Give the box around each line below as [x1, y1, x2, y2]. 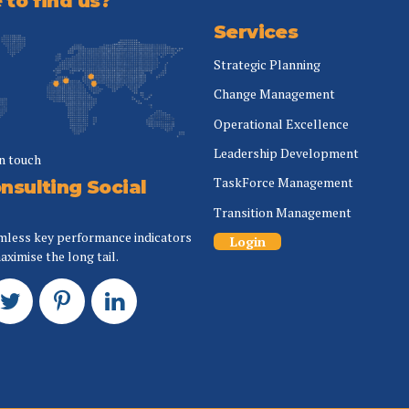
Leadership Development [214, 144, 359, 163]
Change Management [214, 85, 335, 103]
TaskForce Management [214, 173, 353, 192]
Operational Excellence [214, 114, 349, 132]
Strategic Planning [214, 55, 320, 73]
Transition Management [214, 203, 351, 221]
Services [214, 20, 299, 43]
